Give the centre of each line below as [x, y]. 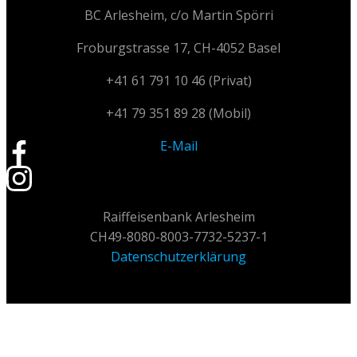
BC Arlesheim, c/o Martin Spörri [178, 16]
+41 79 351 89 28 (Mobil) [178, 114]
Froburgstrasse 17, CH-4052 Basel [178, 48]
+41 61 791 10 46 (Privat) [178, 81]
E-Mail [178, 146]
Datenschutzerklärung [178, 257]
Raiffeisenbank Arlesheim [178, 217]
